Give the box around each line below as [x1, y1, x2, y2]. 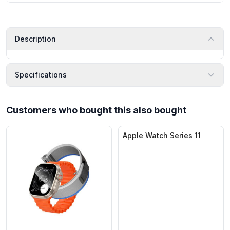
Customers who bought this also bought [6, 105, 186, 116]
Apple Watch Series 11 [123, 131, 201, 140]
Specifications [15, 70, 67, 79]
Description [15, 34, 56, 43]
